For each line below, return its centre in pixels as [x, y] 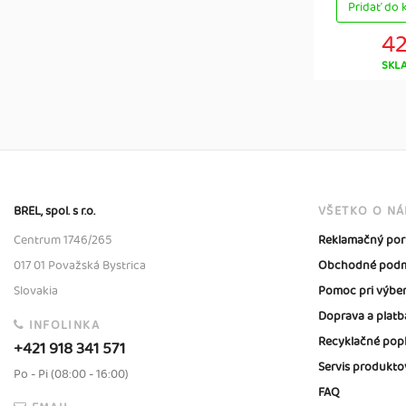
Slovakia [36, 291]
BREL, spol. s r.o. [54, 211]
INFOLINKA [64, 326]
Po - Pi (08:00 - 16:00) [71, 375]
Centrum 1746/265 [63, 240]
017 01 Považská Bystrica [80, 266]
